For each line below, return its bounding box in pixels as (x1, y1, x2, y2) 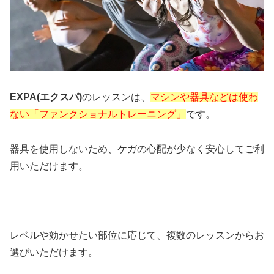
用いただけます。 (10, 160, 88, 171)
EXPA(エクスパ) (10, 92, 82, 103)
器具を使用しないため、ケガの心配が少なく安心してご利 (10, 143, 264, 154)
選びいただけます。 (10, 247, 98, 258)
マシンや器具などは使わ (150, 92, 258, 103)
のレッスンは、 (82, 92, 150, 103)
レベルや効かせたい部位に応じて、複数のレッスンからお (10, 230, 264, 241)
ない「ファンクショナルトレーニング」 (10, 109, 186, 120)
